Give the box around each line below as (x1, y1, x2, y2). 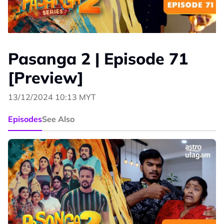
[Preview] (8, 67, 83, 88)
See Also (42, 114, 74, 124)
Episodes (8, 114, 42, 124)
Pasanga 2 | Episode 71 (8, 48, 188, 69)
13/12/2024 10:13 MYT (8, 92, 96, 102)
